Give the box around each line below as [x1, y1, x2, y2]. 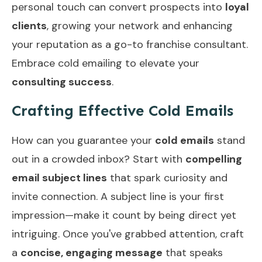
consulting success [12, 74, 112, 89]
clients [12, 18, 47, 33]
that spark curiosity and [107, 170, 227, 185]
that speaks [163, 245, 223, 260]
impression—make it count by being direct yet [12, 208, 236, 222]
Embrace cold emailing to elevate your [12, 56, 199, 70]
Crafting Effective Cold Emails [12, 101, 233, 120]
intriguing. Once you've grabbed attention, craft [12, 226, 244, 241]
